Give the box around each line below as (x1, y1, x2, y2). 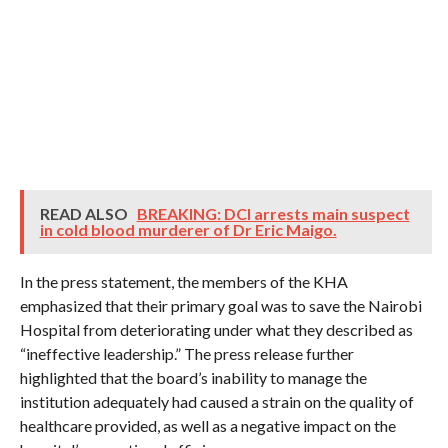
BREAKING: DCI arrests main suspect (136, 204, 410, 223)
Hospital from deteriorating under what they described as (19, 320, 413, 339)
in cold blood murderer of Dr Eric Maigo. (39, 220, 337, 239)
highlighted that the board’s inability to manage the (19, 368, 367, 387)
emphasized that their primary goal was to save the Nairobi (19, 296, 422, 315)
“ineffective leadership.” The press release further (19, 344, 354, 363)
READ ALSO (39, 204, 131, 223)
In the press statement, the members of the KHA (19, 272, 348, 291)
